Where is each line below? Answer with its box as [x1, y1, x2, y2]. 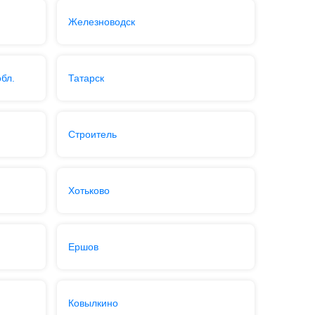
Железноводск [67, 16, 135, 27]
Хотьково [67, 185, 110, 196]
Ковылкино [67, 297, 118, 309]
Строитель [67, 129, 117, 140]
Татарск [67, 72, 104, 84]
